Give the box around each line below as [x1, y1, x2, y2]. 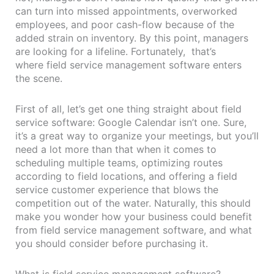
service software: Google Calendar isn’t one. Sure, [15, 116, 246, 128]
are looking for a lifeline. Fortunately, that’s [15, 45, 216, 57]
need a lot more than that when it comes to [15, 143, 217, 155]
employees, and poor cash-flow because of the [15, 18, 234, 31]
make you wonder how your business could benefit [15, 210, 252, 223]
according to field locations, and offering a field [15, 169, 237, 182]
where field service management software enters [15, 58, 242, 71]
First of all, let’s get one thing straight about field [15, 102, 242, 115]
